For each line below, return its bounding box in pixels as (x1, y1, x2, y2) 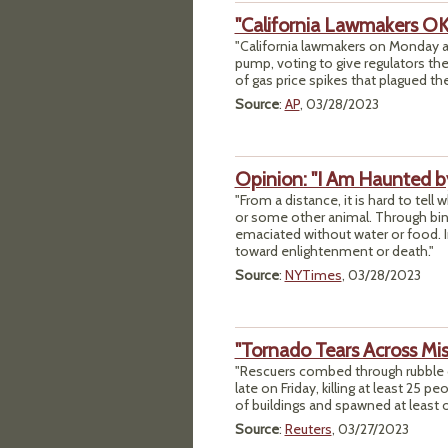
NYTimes (284, 265, 342, 284)
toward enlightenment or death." (234, 241, 434, 260)
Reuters (284, 419, 332, 438)
